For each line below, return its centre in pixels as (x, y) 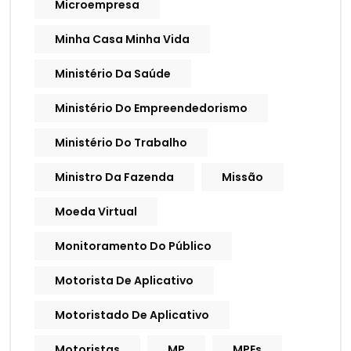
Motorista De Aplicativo (124, 281)
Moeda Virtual (96, 212)
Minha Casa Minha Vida (122, 40)
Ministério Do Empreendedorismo (151, 109)
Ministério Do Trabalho (121, 143)
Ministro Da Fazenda (114, 177)
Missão (242, 177)
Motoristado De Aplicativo (132, 315)
